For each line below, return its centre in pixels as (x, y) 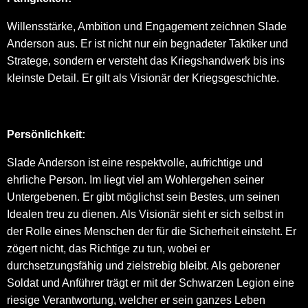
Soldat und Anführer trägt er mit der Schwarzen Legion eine (151, 283)
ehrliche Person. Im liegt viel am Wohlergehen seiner (135, 180)
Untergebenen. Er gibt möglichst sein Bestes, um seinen (143, 197)
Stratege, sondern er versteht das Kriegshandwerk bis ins (146, 61)
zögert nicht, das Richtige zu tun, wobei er (108, 249)
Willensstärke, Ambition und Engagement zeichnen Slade (147, 26)
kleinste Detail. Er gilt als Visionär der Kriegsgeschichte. (143, 78)
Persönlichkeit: (46, 134)
